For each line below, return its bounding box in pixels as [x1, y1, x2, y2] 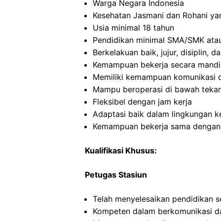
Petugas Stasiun [85, 170, 147, 180]
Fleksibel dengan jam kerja [93, 97, 192, 107]
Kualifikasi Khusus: [85, 146, 157, 155]
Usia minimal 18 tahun [93, 23, 174, 33]
